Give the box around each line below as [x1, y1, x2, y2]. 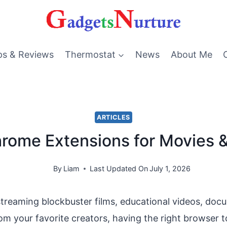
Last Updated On [90, 164, 148, 173]
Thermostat [64, 49, 116, 60]
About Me [170, 49, 212, 60]
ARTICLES [96, 113, 131, 121]
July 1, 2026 [149, 164, 191, 173]
